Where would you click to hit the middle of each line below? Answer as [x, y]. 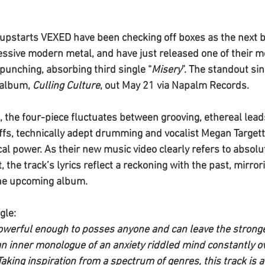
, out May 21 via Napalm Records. [174, 86]
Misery [167, 70]
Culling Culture [66, 86]
